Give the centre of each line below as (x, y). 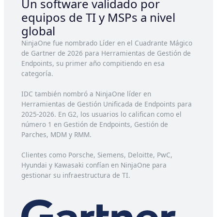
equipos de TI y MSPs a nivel (98, 17)
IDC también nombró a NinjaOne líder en (86, 93)
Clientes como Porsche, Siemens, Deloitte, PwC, (97, 155)
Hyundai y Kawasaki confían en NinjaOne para (94, 165)
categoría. (37, 73)
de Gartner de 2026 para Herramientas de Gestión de (106, 53)
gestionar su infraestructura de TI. (76, 175)
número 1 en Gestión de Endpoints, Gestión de (95, 124)
